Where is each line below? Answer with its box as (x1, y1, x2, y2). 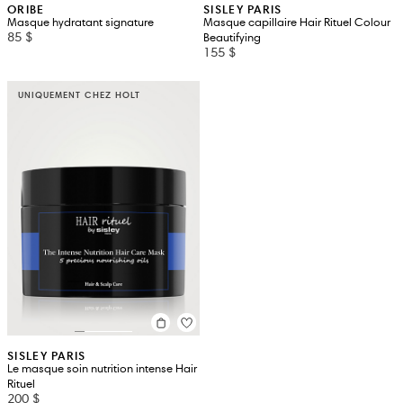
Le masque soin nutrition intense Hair (7, 362, 197, 377)
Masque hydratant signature (7, 14, 154, 30)
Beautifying (203, 30, 261, 45)
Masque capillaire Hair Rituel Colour (203, 14, 390, 30)
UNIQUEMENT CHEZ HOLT (18, 88, 140, 101)
